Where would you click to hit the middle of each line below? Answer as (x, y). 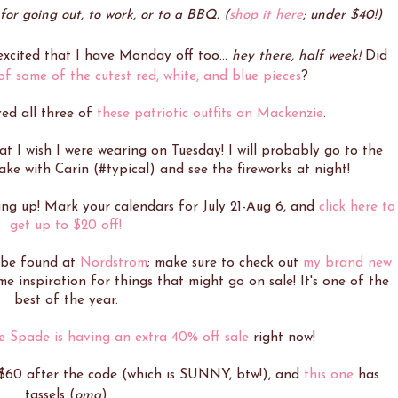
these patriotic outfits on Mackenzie (210, 113)
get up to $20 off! (66, 225)
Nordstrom (113, 263)
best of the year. (66, 300)
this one (329, 374)
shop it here (266, 15)
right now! (282, 337)
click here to (357, 207)
